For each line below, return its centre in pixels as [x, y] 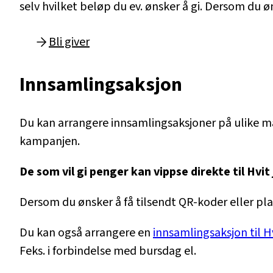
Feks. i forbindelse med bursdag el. [109, 251]
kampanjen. [50, 141]
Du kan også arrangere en [86, 232]
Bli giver [69, 42]
